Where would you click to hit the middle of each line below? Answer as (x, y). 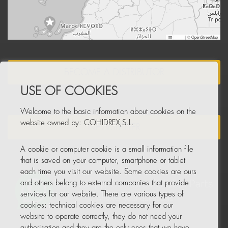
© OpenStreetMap (202, 37)
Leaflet (178, 37)
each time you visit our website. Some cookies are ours (108, 172)
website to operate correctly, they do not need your (101, 216)
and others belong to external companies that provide (105, 183)
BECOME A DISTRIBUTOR (114, 73)
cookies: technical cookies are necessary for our (97, 205)
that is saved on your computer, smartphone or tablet (103, 160)
